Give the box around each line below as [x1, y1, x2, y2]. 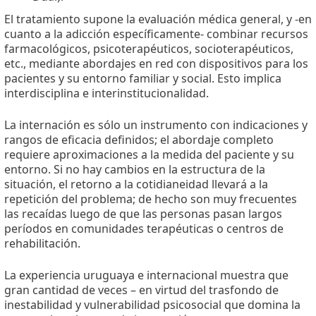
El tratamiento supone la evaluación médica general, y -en [4, 11, 312, 28]
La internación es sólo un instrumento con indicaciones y [4, 117, 308, 133]
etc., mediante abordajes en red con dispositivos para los [4, 56, 308, 72]
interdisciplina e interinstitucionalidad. [4, 85, 209, 102]
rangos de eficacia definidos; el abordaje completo [4, 132, 274, 148]
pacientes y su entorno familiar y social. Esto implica [4, 71, 281, 87]
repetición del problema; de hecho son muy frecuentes [4, 191, 297, 207]
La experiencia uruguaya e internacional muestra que [4, 267, 288, 284]
